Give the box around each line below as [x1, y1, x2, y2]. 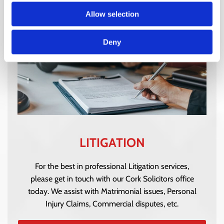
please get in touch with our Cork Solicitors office [30, 174, 194, 184]
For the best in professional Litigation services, [35, 161, 189, 171]
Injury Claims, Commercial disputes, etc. [45, 199, 178, 209]
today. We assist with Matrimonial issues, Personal [27, 186, 196, 196]
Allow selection [85, 9, 139, 18]
